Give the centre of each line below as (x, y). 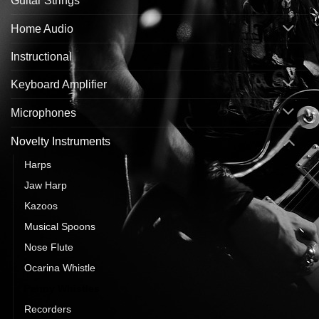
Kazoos (41, 206)
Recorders (48, 309)
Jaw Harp (46, 185)
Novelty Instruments (61, 141)
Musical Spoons (60, 227)
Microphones (43, 113)
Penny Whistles (62, 289)
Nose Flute (49, 247)
